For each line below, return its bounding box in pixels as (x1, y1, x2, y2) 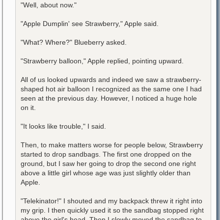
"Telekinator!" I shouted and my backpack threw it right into (21, 196, 202, 205)
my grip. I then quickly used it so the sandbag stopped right (21, 206, 204, 214)
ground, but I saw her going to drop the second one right (21, 159, 196, 167)
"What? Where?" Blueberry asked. (21, 38, 127, 46)
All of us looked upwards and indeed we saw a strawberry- (21, 75, 201, 83)
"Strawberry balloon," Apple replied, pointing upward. (21, 56, 184, 65)
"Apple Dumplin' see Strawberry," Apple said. (21, 19, 159, 27)
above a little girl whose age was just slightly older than (21, 168, 191, 177)
